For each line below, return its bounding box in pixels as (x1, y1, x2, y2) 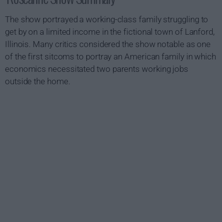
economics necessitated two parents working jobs (5, 64, 189, 74)
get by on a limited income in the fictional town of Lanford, (5, 27, 215, 37)
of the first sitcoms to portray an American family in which (5, 52, 217, 61)
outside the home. (5, 76, 70, 86)
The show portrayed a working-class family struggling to (5, 14, 209, 24)
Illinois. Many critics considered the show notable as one (5, 39, 211, 49)
